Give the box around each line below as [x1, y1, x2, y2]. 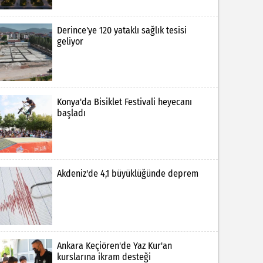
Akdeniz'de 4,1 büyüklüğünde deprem [56, 168, 198, 180]
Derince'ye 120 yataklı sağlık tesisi [56, 24, 187, 36]
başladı [56, 107, 86, 119]
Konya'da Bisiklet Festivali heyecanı [56, 96, 192, 107]
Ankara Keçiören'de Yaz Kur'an [56, 240, 172, 251]
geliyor [56, 35, 83, 47]
